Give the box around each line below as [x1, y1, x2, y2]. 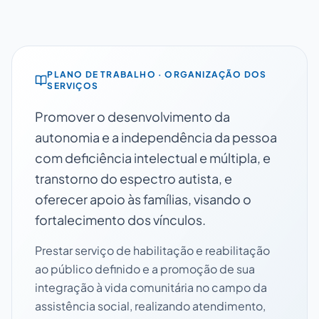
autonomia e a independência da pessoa [35, 128, 277, 145]
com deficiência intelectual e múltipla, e [35, 149, 271, 166]
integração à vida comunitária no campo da [35, 279, 267, 295]
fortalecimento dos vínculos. [35, 211, 206, 228]
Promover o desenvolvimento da [35, 108, 230, 125]
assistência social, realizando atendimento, [35, 298, 266, 313]
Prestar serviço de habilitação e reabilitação [35, 242, 270, 258]
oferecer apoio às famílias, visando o [35, 190, 251, 207]
